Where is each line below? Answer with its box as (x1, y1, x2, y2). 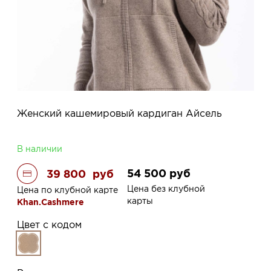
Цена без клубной (127, 183, 205, 194)
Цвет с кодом (17, 218, 82, 230)
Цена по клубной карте (17, 184, 118, 195)
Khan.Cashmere (17, 197, 84, 207)
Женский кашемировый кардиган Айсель (17, 107, 222, 119)
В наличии (17, 143, 62, 154)
